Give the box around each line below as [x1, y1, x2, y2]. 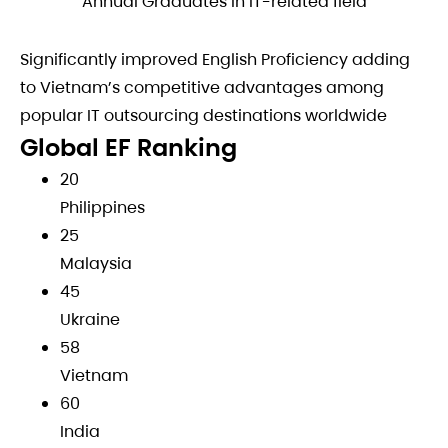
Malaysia [60, 252, 132, 275]
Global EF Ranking [20, 131, 237, 164]
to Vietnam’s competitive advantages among [20, 76, 384, 99]
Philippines [60, 196, 145, 219]
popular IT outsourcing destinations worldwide [20, 104, 387, 127]
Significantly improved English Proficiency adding [20, 48, 410, 71]
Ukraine [60, 308, 120, 331]
